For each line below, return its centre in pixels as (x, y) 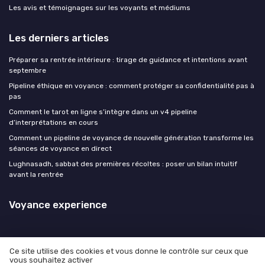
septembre (28, 71)
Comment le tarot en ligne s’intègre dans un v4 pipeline (103, 112)
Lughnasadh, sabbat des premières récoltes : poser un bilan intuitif (123, 164)
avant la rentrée (36, 175)
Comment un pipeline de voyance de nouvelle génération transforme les (131, 138)
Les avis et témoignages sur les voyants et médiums (100, 8)
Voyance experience (58, 205)
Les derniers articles (59, 38)
